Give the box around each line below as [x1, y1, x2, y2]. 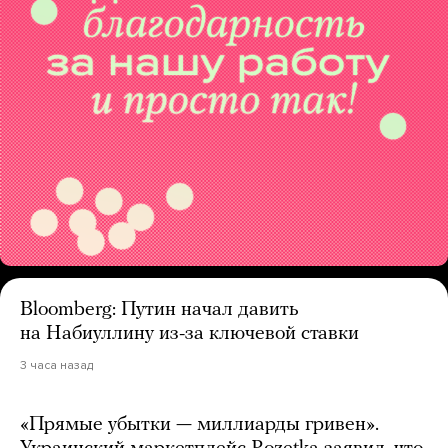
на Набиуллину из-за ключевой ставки [20, 324, 359, 345]
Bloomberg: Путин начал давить [20, 300, 299, 321]
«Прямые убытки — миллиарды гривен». [20, 415, 379, 436]
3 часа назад [20, 358, 93, 373]
